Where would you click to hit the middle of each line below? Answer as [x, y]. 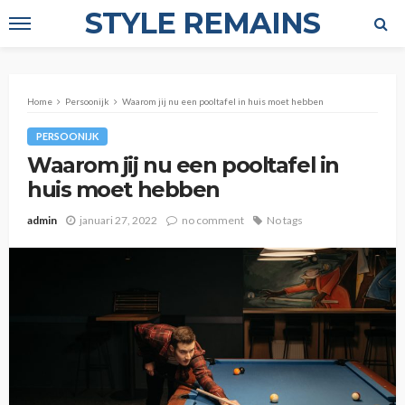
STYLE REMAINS [202, 23]
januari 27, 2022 [118, 220]
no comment [213, 220]
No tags [285, 220]
